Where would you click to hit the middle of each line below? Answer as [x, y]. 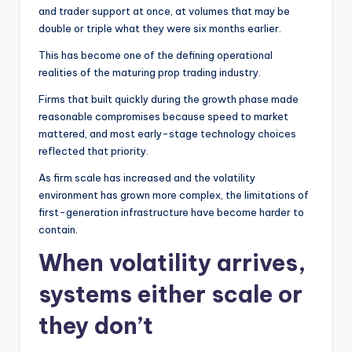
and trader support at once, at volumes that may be [164, 11]
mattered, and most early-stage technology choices [167, 133]
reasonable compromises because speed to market [163, 116]
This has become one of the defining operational [156, 55]
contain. [58, 229]
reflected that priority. [93, 150]
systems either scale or [170, 294]
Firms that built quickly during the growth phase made [169, 99]
